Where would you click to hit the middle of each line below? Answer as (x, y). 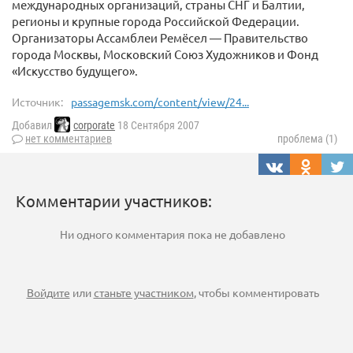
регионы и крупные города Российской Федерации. (156, 21)
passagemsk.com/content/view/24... (160, 102)
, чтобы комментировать (256, 293)
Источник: (37, 102)
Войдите (48, 293)
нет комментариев (69, 139)
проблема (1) (307, 139)
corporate (94, 126)
